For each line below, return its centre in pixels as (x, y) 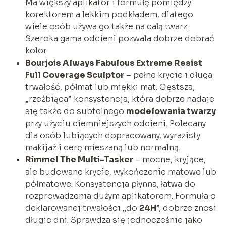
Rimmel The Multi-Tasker (79, 159)
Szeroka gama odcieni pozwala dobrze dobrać (120, 38)
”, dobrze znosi (186, 208)
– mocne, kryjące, (169, 159)
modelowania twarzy (171, 111)
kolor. (36, 50)
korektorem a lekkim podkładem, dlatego (109, 14)
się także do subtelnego (75, 111)
